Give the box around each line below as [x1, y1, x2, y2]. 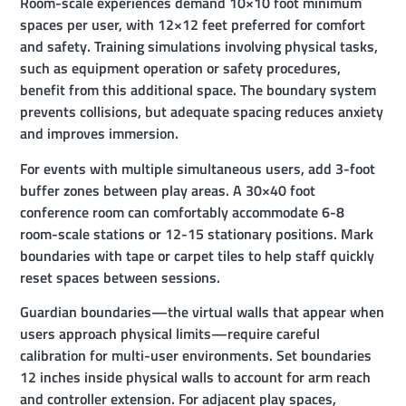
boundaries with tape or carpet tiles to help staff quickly [20, 244, 375, 266]
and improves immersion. [20, 122, 179, 145]
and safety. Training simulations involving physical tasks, [20, 35, 379, 58]
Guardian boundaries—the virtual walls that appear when [20, 301, 385, 324]
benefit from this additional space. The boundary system [20, 79, 377, 101]
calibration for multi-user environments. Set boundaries [20, 344, 372, 367]
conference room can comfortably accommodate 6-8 [20, 200, 345, 223]
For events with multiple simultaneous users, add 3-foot [20, 157, 376, 179]
